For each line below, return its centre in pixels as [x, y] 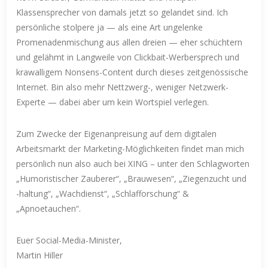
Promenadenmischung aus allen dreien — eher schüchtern [130, 42]
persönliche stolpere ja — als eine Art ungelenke [110, 27]
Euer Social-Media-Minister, [69, 240]
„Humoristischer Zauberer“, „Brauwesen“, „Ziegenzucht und [132, 178]
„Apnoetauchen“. [49, 208]
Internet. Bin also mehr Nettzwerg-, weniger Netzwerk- [123, 87]
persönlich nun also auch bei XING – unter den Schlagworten [133, 163]
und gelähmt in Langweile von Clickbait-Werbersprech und [128, 57]
